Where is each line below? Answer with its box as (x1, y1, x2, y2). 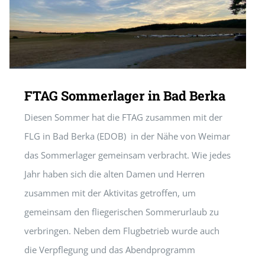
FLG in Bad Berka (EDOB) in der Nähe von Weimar (24, 130, 230, 142)
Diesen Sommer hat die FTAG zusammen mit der (24, 111, 222, 123)
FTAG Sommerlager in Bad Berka (24, 87, 225, 104)
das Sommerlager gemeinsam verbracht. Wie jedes (24, 149, 231, 161)
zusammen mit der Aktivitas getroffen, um (24, 187, 196, 199)
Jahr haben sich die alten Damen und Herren (24, 168, 205, 180)
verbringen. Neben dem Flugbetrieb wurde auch (24, 225, 219, 237)
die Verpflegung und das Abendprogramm (24, 244, 195, 256)
